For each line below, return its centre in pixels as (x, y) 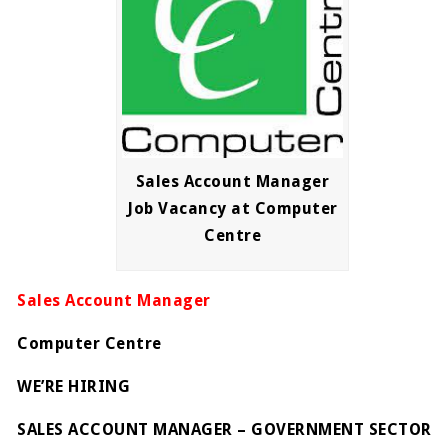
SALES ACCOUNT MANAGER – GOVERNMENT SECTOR (224, 429)
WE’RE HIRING (74, 386)
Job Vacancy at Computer (232, 208)
